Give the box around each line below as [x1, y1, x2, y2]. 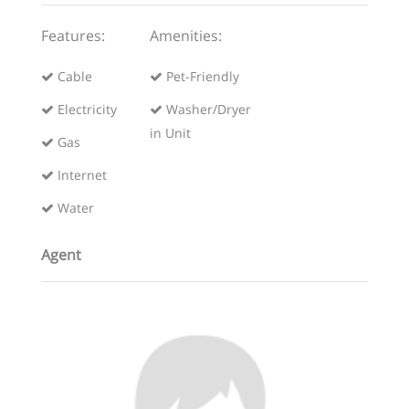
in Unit [150, 124, 192, 142]
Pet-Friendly [163, 68, 240, 86]
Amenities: [150, 26, 223, 47]
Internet [53, 166, 107, 184]
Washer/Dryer [163, 100, 252, 119]
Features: [40, 26, 105, 47]
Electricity [53, 100, 117, 119]
